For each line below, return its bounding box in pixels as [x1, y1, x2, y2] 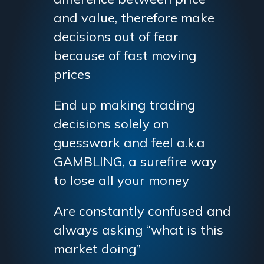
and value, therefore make [53, 9, 214, 26]
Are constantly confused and [53, 202, 231, 219]
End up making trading [53, 96, 195, 113]
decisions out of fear [53, 28, 179, 45]
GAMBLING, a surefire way [53, 153, 217, 170]
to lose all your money [53, 171, 189, 189]
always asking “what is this [53, 221, 223, 238]
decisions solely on [53, 115, 169, 132]
